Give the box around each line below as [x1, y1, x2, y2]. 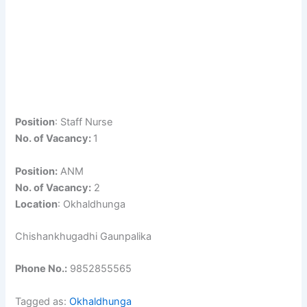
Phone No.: [15, 262, 68, 275]
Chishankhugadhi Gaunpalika [15, 230, 152, 243]
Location [15, 197, 58, 210]
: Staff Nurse [55, 116, 113, 129]
